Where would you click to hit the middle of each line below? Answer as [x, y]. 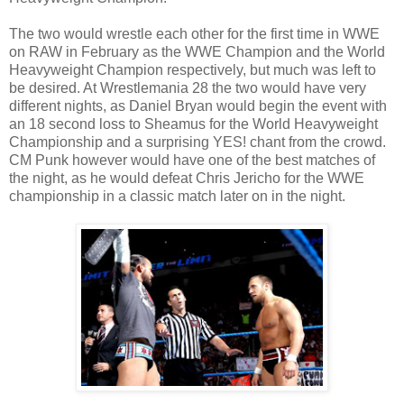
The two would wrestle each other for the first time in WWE [194, 33]
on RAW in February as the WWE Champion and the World [197, 51]
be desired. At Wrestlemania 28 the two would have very [188, 87]
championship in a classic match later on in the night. [177, 196]
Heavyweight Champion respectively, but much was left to [193, 69]
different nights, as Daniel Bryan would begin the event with [198, 106]
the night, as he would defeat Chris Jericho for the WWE [187, 178]
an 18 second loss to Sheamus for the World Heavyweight [193, 124]
